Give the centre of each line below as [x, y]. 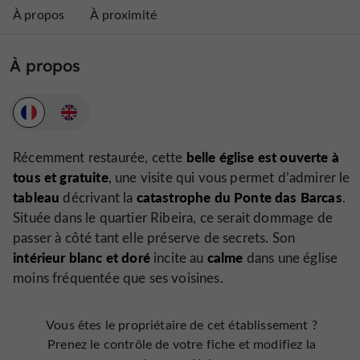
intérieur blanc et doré [82, 258]
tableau [37, 197]
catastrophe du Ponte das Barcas [239, 197]
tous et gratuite [61, 177]
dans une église [290, 258]
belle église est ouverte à [262, 157]
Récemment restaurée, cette [100, 157]
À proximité [124, 14]
